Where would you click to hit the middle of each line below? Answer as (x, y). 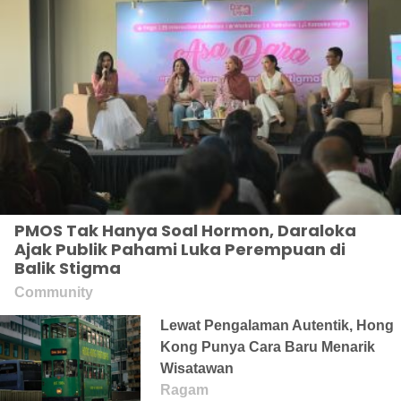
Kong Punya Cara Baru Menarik (268, 347)
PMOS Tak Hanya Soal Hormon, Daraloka (185, 230)
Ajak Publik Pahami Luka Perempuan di (180, 249)
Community (54, 292)
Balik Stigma (68, 268)
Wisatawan (197, 368)
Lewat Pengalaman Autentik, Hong (277, 325)
